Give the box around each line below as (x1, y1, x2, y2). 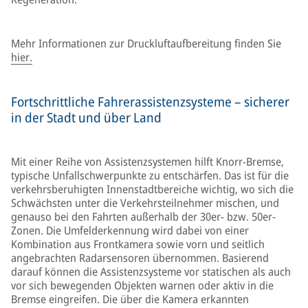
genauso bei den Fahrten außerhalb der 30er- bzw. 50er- (11, 209, 276, 224)
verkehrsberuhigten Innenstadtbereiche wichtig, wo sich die (11, 181, 294, 197)
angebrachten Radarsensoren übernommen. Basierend (11, 250, 269, 265)
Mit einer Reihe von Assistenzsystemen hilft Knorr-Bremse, (11, 154, 284, 169)
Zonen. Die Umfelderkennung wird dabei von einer (11, 223, 249, 238)
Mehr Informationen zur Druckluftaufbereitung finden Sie (11, 36, 281, 51)
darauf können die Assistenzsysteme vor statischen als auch (11, 264, 291, 279)
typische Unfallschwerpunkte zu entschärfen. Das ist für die (11, 168, 289, 183)
